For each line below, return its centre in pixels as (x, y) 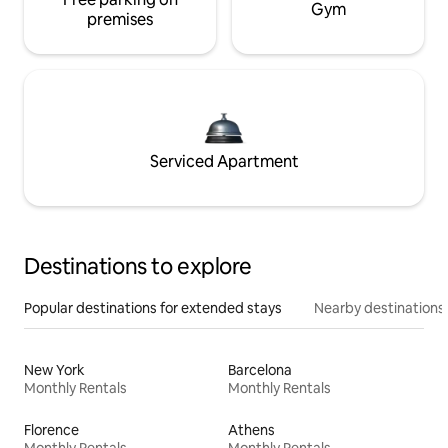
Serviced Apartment (224, 162)
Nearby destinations (379, 308)
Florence (51, 430)
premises (120, 20)
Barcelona (260, 370)
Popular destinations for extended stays (153, 308)
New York (54, 370)
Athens (251, 430)
